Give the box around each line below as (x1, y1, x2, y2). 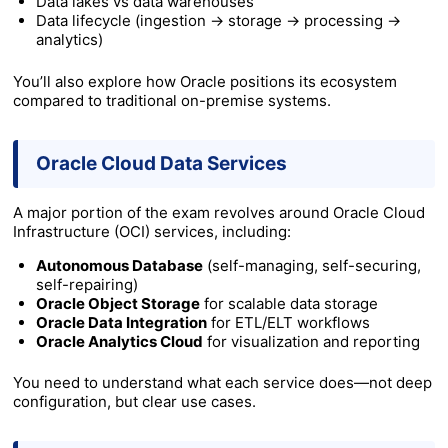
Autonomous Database (35, 255, 203, 275)
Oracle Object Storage (35, 293, 200, 313)
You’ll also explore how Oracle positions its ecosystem (13, 71, 397, 91)
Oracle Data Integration (35, 312, 207, 332)
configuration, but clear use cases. (13, 392, 256, 412)
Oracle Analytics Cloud (35, 331, 203, 351)
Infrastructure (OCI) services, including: (13, 221, 291, 241)
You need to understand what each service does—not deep (13, 373, 432, 393)
